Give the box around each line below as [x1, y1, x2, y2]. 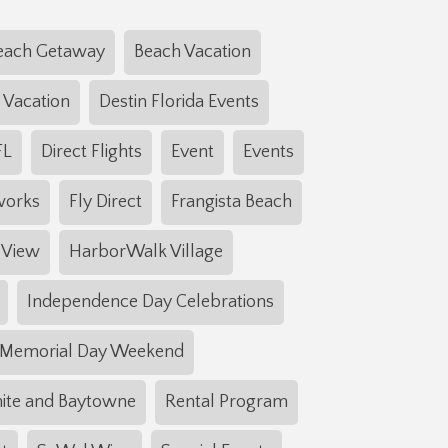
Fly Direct [69, 192, 142, 213]
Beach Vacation [134, 42, 251, 63]
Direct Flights [40, 142, 142, 163]
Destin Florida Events [98, 92, 259, 113]
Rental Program [164, 392, 288, 413]
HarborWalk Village [68, 242, 223, 263]
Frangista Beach [171, 192, 292, 213]
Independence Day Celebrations [27, 292, 274, 313]
